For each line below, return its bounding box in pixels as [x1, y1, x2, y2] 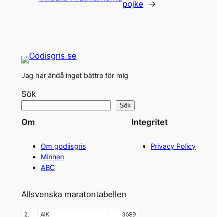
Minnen [40, 152, 64, 161]
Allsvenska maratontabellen [21, 189, 126, 199]
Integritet [131, 117, 168, 127]
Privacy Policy [151, 141, 196, 150]
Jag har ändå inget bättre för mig [21, 71, 128, 80]
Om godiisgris [40, 141, 86, 150]
